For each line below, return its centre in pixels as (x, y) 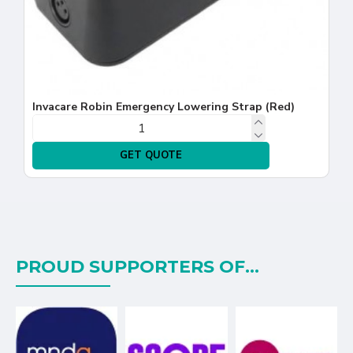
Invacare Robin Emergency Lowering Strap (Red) (163, 107)
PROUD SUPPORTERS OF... (137, 267)
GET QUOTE (151, 156)
